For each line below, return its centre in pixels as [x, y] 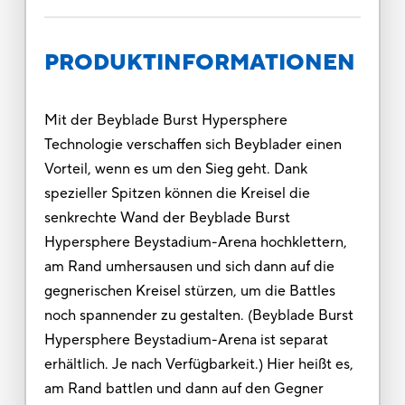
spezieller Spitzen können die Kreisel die [177, 193]
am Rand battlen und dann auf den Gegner [184, 388]
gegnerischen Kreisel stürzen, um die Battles [189, 291]
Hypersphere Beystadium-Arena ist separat [186, 339]
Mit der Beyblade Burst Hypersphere [165, 120]
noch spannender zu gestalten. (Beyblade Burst [198, 315]
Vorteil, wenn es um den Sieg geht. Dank [175, 169]
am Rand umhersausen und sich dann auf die [189, 266]
